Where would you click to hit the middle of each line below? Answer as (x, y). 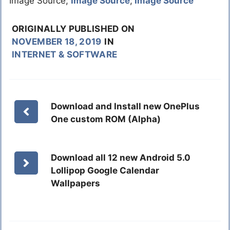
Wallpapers (76, 183)
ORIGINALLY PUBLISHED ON (73, 28)
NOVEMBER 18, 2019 (57, 41)
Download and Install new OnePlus (126, 106)
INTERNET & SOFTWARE (65, 54)
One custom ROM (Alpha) (106, 119)
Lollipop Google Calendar (105, 170)
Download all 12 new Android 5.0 (121, 157)
